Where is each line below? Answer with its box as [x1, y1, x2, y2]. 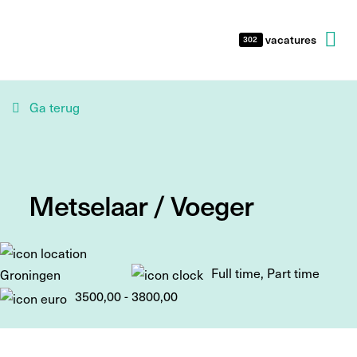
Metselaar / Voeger [29, 186, 253, 223]
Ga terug [29, 99, 80, 116]
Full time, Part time [208, 265, 320, 281]
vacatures [263, 32, 316, 47]
